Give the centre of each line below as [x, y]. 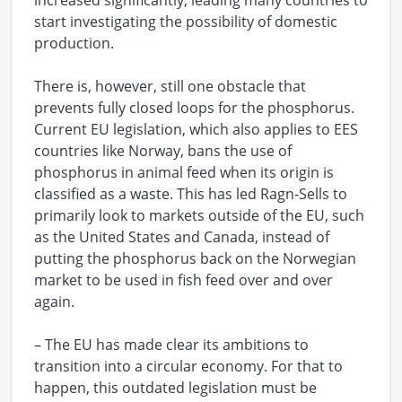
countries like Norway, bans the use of [163, 151]
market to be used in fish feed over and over [184, 280]
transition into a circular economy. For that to [188, 366]
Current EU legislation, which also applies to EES [196, 129]
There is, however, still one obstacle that [170, 86]
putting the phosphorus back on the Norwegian [195, 258]
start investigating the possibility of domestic [186, 22]
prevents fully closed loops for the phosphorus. [194, 108]
